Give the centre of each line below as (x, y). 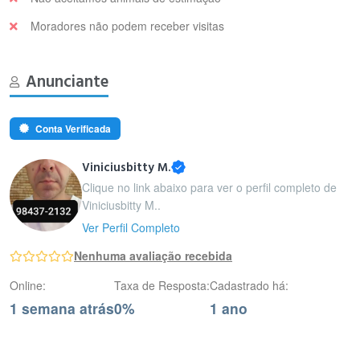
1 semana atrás (62, 308)
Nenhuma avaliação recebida (153, 256)
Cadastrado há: (249, 285)
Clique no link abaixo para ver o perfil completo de (209, 187)
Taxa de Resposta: (162, 285)
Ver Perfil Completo (131, 227)
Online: (28, 285)
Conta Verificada (73, 129)
